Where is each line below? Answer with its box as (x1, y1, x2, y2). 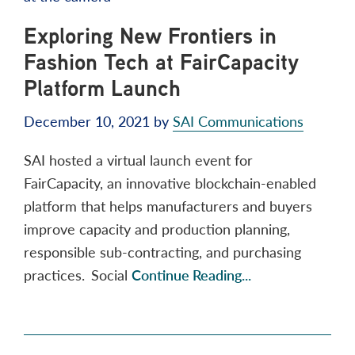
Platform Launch (24, 72, 181, 105)
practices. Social (24, 265, 132, 285)
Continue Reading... (132, 265, 251, 285)
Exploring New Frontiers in (24, 20, 277, 52)
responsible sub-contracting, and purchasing (24, 242, 301, 262)
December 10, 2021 (24, 111, 150, 132)
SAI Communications (173, 111, 303, 132)
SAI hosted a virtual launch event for (24, 150, 253, 170)
